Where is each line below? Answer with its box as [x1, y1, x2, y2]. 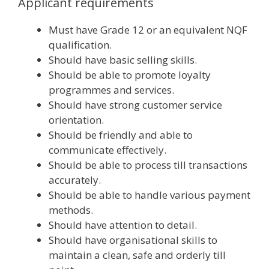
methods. [49, 202, 93, 217]
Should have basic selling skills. [49, 52, 197, 67]
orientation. [49, 112, 104, 127]
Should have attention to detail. [49, 217, 197, 232]
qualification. [49, 37, 112, 52]
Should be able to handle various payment [49, 187, 250, 202]
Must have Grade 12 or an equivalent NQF [49, 22, 247, 37]
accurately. [49, 172, 101, 187]
